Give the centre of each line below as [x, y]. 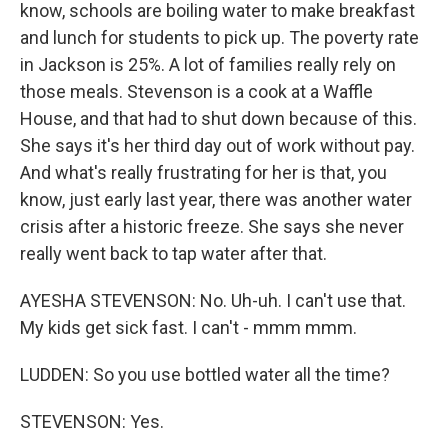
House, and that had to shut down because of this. [218, 118]
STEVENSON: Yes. [92, 421]
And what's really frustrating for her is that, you [203, 172]
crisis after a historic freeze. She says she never [212, 226]
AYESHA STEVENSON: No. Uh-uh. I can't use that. [213, 300]
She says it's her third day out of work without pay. [217, 145]
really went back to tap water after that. [173, 253]
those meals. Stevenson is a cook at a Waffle [196, 91]
